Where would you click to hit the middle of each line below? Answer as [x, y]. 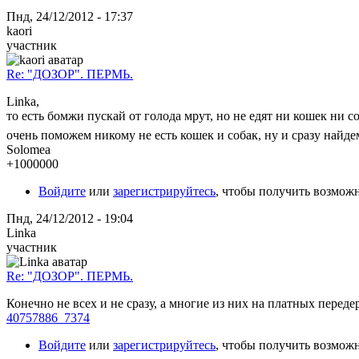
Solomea [28, 149]
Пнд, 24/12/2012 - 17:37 [70, 16]
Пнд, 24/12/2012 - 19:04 [70, 218]
